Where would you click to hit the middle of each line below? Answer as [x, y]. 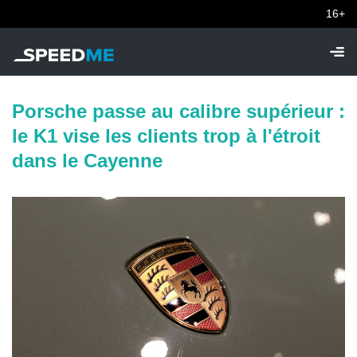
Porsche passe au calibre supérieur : [178, 111]
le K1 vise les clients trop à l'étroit [166, 136]
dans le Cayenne [87, 161]
